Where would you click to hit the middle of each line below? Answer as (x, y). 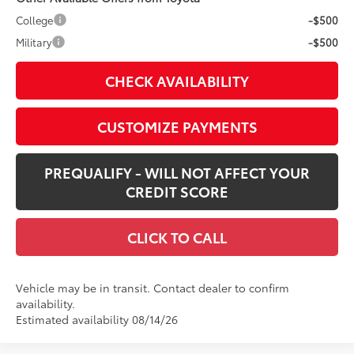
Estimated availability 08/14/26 (97, 319)
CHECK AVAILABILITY (177, 80)
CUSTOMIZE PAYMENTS (177, 126)
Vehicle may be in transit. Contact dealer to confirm (153, 287)
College (35, 19)
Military (34, 41)
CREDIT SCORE (177, 191)
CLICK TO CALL (177, 237)
